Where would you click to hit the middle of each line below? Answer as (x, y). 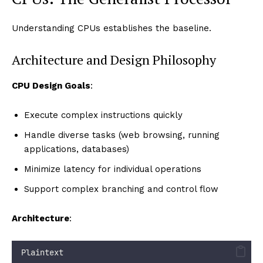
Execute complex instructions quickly (103, 115)
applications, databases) (77, 149)
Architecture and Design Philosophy (114, 59)
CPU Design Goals (51, 85)
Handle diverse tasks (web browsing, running (122, 135)
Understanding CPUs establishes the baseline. (112, 28)
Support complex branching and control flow (121, 189)
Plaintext (42, 252)
